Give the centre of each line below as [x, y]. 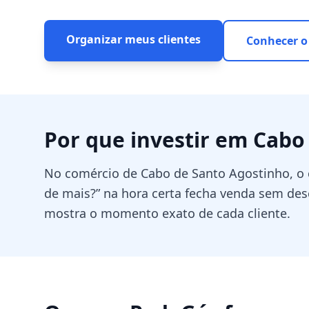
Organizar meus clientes [133, 39]
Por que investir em [149, 140]
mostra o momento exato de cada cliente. [167, 213]
